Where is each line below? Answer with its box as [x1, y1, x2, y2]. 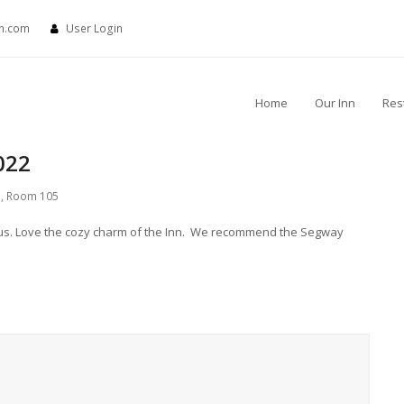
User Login [66, 21, 123, 37]
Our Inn [315, 94, 355, 111]
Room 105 [6, 188, 59, 204]
